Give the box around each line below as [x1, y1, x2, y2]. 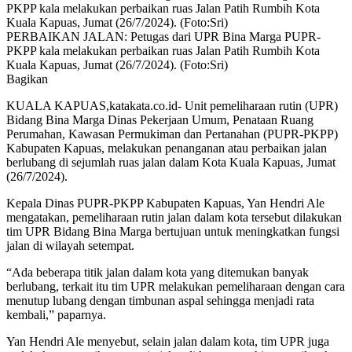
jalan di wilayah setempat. [6, 238, 134, 252]
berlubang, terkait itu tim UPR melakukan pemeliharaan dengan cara [6, 279, 345, 293]
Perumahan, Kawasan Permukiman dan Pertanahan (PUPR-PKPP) [6, 126, 338, 141]
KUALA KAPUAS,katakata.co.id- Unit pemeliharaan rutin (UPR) [6, 98, 338, 112]
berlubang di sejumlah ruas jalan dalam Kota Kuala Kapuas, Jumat [6, 155, 335, 169]
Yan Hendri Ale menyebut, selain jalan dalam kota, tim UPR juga [6, 334, 329, 348]
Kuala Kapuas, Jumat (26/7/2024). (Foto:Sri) [6, 57, 228, 71]
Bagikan [6, 71, 48, 86]
